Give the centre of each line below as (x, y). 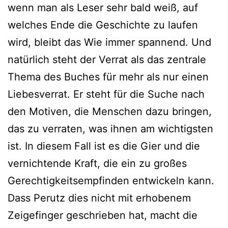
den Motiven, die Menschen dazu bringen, (110, 111)
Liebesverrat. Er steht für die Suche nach (106, 94)
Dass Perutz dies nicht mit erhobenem (99, 198)
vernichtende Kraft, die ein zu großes (97, 163)
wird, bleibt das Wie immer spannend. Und (109, 42)
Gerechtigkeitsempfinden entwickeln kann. (111, 180)
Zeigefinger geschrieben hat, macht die (103, 215)
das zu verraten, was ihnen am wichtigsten (110, 129)
